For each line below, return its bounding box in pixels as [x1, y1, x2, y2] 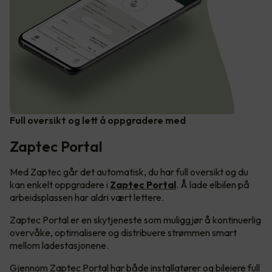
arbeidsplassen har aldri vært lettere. [10, 191, 164, 204]
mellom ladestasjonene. [10, 239, 110, 252]
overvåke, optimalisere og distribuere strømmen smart [10, 226, 237, 239]
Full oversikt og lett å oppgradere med [10, 114, 186, 127]
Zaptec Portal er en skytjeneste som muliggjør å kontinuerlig [10, 214, 261, 226]
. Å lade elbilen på [176, 178, 250, 191]
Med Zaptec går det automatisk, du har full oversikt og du [10, 166, 248, 178]
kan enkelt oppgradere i [10, 178, 110, 191]
